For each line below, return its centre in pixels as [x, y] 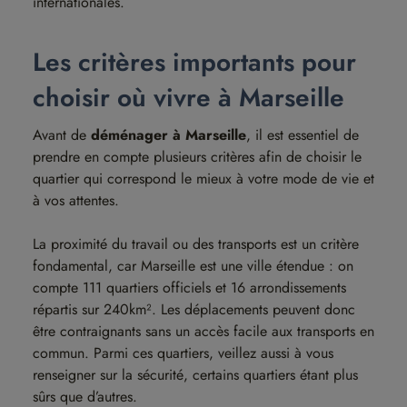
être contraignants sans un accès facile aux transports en [203, 331]
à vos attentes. [76, 200]
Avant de [62, 135]
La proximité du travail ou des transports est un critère [196, 244]
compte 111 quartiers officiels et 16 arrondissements [189, 288]
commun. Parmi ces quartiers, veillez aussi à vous [183, 353]
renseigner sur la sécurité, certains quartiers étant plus [195, 375]
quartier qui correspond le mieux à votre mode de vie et [203, 179]
